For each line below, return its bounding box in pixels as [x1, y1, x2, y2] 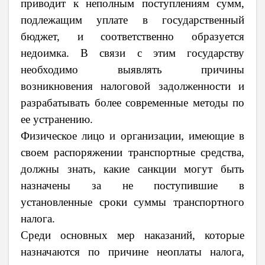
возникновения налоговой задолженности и [21, 80, 244, 93]
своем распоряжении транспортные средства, [21, 146, 244, 159]
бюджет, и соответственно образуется [21, 30, 244, 43]
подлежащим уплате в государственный [21, 14, 244, 27]
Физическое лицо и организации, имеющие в [21, 130, 244, 143]
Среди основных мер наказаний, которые [21, 229, 244, 242]
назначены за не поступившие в [21, 179, 244, 192]
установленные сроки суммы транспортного [21, 196, 244, 209]
